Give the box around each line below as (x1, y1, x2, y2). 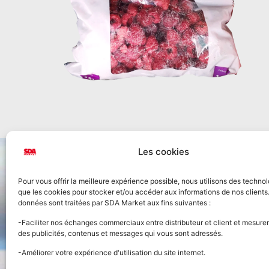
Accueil (232, 217, 261, 228)
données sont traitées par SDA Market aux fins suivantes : (18, 198, 213, 208)
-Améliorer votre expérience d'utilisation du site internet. (18, 248, 207, 258)
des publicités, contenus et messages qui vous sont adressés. (18, 228, 225, 238)
